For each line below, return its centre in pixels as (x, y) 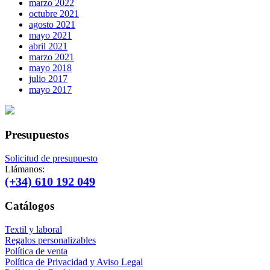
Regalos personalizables (50, 240)
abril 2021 (48, 46)
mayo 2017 (50, 90)
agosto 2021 (52, 25)
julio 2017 (48, 79)
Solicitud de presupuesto (51, 158)
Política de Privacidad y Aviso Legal (74, 262)
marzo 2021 (52, 57)
